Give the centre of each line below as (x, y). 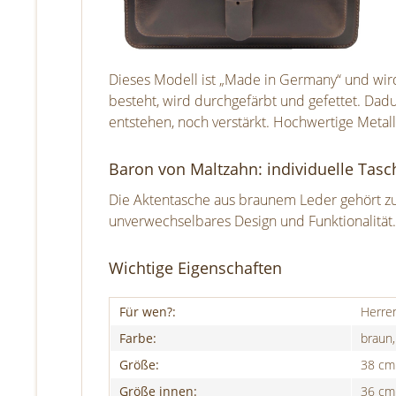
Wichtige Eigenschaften (195, 267)
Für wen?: (148, 311)
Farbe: (138, 338)
